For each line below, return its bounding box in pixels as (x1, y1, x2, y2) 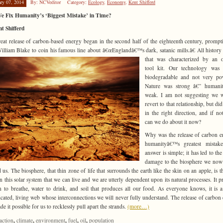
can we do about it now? (145, 117, 201, 125)
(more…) (127, 202, 149, 210)
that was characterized (145, 55, 203, 63)
